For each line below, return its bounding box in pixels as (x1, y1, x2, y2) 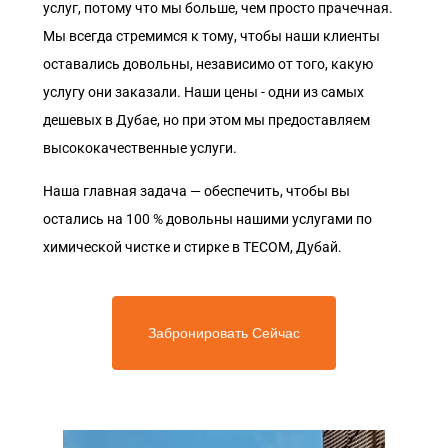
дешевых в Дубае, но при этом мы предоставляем (43, 112, 370, 128)
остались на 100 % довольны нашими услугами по (43, 211, 372, 227)
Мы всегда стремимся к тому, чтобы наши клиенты (43, 28, 380, 44)
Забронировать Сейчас (148, 323, 300, 343)
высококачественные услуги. (43, 140, 237, 156)
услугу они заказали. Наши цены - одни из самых (43, 84, 364, 100)
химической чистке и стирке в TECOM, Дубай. (43, 239, 342, 255)
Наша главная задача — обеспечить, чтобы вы (43, 183, 350, 199)
